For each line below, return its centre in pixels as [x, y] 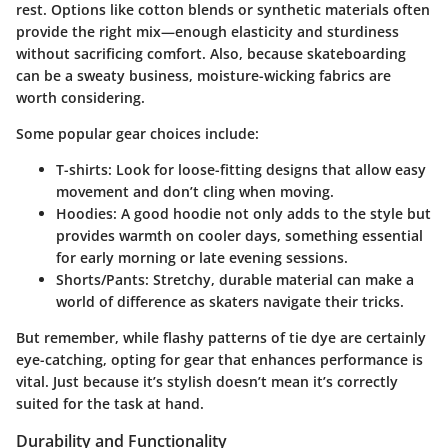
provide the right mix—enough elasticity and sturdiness [207, 32]
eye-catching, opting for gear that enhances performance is [219, 360]
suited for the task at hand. [110, 404]
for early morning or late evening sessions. [202, 258]
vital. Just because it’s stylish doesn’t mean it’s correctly [207, 382]
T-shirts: [84, 170]
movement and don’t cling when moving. [195, 192]
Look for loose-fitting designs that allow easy [269, 170]
